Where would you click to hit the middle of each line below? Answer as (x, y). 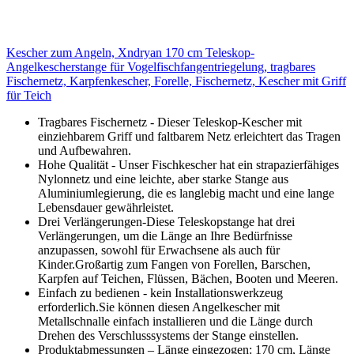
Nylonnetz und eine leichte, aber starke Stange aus (163, 179)
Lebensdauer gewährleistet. (106, 208)
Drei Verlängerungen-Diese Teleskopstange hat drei (166, 222)
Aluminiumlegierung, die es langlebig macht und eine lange (186, 194)
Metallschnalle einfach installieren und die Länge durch (175, 322)
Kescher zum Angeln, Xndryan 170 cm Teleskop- (130, 53)
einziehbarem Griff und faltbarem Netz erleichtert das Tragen (189, 137)
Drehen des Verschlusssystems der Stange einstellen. (168, 336)
